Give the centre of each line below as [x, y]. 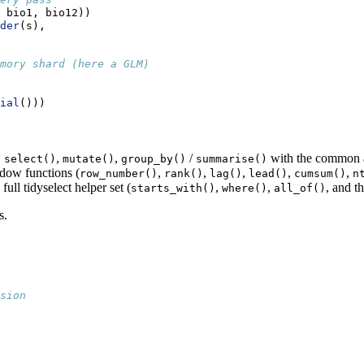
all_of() [300, 188]
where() [245, 188]
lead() [268, 174]
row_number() [119, 174]
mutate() [89, 159]
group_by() [154, 159]
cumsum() [320, 174]
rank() [184, 174]
